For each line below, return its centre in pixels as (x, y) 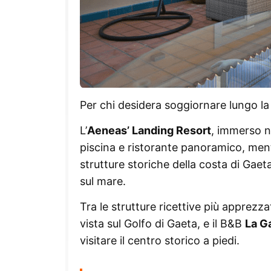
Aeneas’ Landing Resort (149, 130)
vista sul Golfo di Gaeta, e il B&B (162, 223)
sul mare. (103, 181)
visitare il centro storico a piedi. (160, 240)
